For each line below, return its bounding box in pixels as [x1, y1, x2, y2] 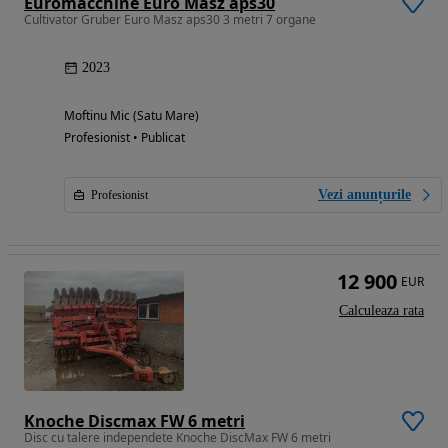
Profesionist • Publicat [64, 129, 185, 147]
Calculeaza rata [339, 303, 424, 319]
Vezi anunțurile [318, 187, 411, 203]
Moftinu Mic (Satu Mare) [64, 107, 199, 125]
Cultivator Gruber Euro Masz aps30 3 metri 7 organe [24, 11, 316, 29]
